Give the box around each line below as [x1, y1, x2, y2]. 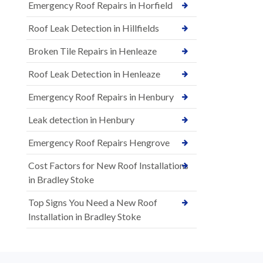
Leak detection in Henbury [28, 113, 134, 125]
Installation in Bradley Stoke [28, 210, 141, 222]
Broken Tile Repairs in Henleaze [28, 45, 157, 56]
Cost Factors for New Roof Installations [28, 159, 188, 171]
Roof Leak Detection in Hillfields [28, 22, 159, 33]
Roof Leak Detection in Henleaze [28, 68, 160, 79]
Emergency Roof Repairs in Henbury [28, 90, 174, 102]
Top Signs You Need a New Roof [28, 196, 157, 208]
